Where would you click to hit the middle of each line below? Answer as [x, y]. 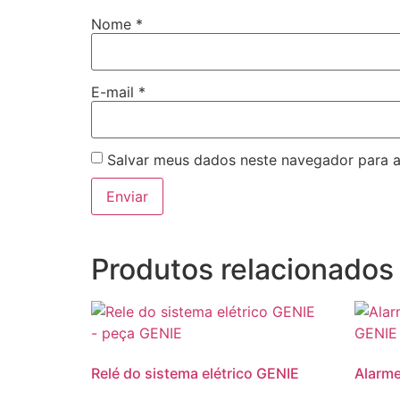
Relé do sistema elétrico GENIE [195, 374]
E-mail [115, 92]
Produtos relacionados [242, 270]
